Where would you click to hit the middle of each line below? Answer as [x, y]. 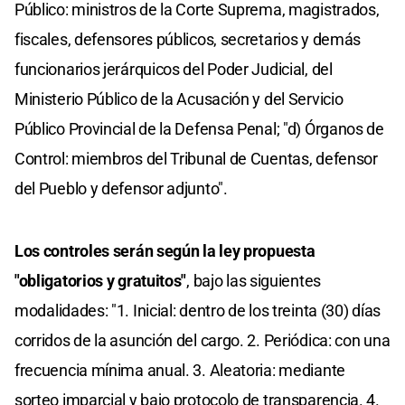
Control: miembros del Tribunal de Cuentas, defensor [196, 159]
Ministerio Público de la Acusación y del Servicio [179, 99]
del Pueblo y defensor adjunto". [121, 189]
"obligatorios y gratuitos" [101, 281]
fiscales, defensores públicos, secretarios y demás [188, 40]
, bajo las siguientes [254, 281]
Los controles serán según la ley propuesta [165, 251]
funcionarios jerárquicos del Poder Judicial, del [174, 70]
